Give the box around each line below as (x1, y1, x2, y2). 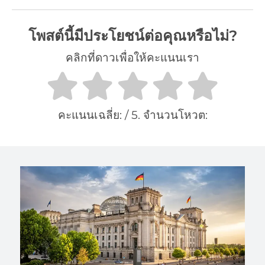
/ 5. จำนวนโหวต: (124, 108, 208, 122)
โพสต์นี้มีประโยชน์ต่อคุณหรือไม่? (28, 27, 237, 45)
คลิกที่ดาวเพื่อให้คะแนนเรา (66, 51, 199, 65)
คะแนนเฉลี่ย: (57, 108, 125, 122)
